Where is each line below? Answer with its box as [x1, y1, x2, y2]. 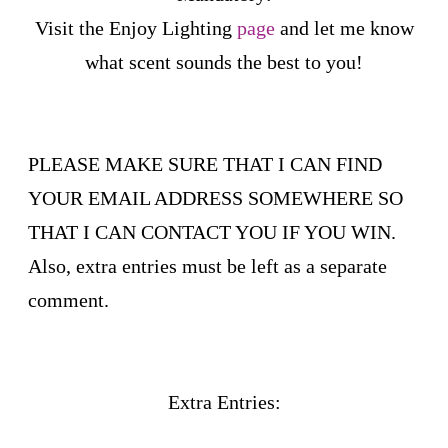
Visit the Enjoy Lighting [34, 16, 237, 39]
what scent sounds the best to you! [85, 50, 363, 73]
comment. [28, 288, 109, 311]
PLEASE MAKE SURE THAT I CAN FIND [28, 152, 382, 175]
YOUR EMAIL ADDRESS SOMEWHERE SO [28, 186, 403, 209]
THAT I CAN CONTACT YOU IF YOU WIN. [28, 220, 396, 243]
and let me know [274, 16, 414, 39]
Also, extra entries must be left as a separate [28, 254, 387, 277]
